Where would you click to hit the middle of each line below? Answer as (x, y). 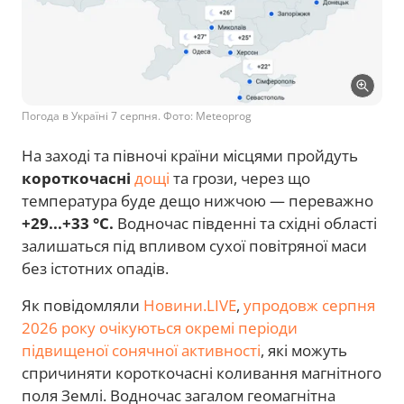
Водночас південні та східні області (245, 224)
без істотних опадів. (95, 269)
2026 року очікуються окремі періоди (160, 328)
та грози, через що (240, 179)
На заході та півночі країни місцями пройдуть (190, 156)
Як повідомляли (83, 306)
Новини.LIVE (190, 306)
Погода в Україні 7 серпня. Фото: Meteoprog (137, 116)
